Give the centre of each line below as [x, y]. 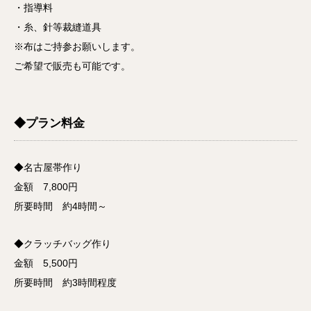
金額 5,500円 [46, 263]
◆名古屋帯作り [48, 168]
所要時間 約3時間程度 [65, 283]
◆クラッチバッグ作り [62, 244]
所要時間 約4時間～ [60, 207]
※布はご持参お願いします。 [77, 46]
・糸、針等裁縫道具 [58, 27]
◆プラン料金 [49, 123]
